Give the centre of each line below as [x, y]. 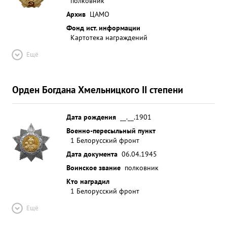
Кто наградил [88, 181]
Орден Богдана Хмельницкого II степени [98, 89]
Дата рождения [91, 117]
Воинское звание [93, 167]
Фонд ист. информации [103, 28]
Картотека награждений [109, 37]
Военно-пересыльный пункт [111, 130]
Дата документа [92, 154]
